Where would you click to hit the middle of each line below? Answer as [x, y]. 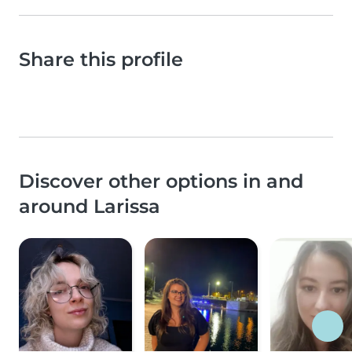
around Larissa [90, 207]
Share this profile [101, 60]
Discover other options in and [161, 181]
